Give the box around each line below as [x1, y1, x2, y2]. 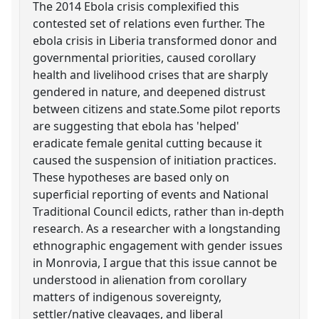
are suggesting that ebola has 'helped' [33, 117, 240, 134]
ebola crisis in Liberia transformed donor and [33, 32, 278, 48]
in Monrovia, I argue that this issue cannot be [33, 254, 278, 271]
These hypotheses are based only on [33, 169, 230, 185]
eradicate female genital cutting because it [33, 135, 263, 151]
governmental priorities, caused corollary [33, 49, 256, 66]
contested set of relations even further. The [33, 15, 266, 31]
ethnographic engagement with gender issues [33, 237, 283, 253]
